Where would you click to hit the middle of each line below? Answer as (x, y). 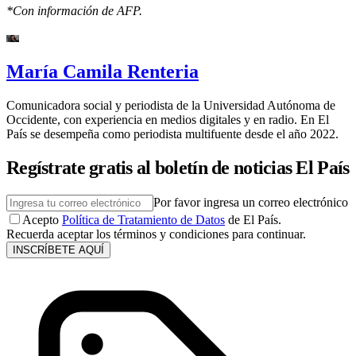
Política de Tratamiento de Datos (143, 219)
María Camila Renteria (103, 72)
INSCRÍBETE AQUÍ (58, 250)
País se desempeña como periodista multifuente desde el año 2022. (172, 134)
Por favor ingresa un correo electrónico (251, 202)
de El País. (255, 219)
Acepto (41, 219)
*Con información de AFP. (74, 11)
